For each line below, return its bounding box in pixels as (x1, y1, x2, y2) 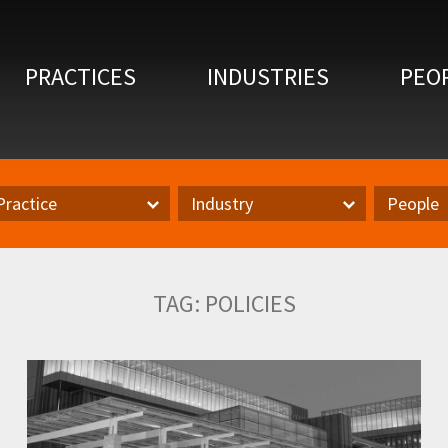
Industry (191, 192, 254, 215)
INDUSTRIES (207, 61, 329, 92)
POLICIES (204, 288, 296, 319)
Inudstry (178, 230, 236, 250)
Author (374, 230, 423, 250)
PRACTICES (25, 61, 136, 92)
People (387, 192, 440, 215)
